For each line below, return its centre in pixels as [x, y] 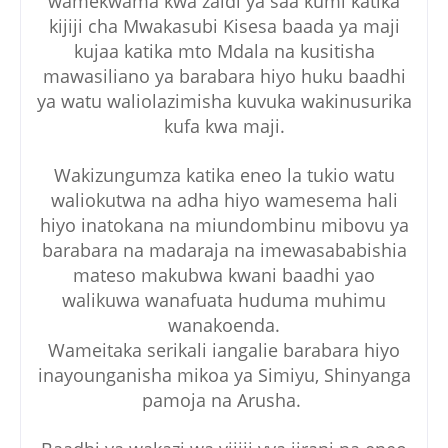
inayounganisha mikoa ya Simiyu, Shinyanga [224, 374]
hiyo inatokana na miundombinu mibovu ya [224, 224]
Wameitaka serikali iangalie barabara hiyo [224, 349]
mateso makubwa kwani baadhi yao [224, 274]
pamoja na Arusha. [224, 399]
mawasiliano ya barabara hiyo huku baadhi [224, 75]
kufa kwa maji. [224, 125]
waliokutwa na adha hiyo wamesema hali [224, 199]
